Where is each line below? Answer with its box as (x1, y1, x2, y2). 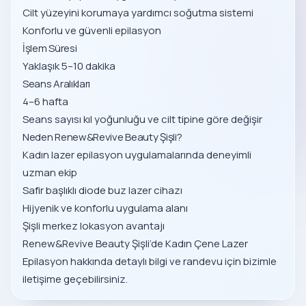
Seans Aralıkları (23, 76, 91, 91)
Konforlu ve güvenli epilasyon (23, 23, 161, 38)
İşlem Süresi (23, 41, 77, 55)
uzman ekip (23, 165, 77, 180)
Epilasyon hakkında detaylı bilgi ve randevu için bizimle (23, 254, 277, 268)
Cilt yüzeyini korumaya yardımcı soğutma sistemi (23, 5, 253, 20)
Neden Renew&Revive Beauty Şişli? (23, 130, 182, 144)
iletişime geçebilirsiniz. (23, 272, 128, 286)
